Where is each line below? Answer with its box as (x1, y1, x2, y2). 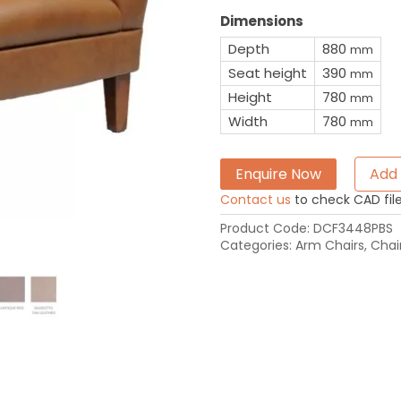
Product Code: (219, 218, 313, 237)
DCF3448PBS (312, 218, 393, 237)
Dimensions (219, 12, 303, 30)
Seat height (227, 64, 307, 82)
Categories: (219, 235, 295, 254)
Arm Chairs (294, 235, 364, 254)
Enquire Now (235, 163, 321, 184)
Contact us (219, 190, 291, 209)
